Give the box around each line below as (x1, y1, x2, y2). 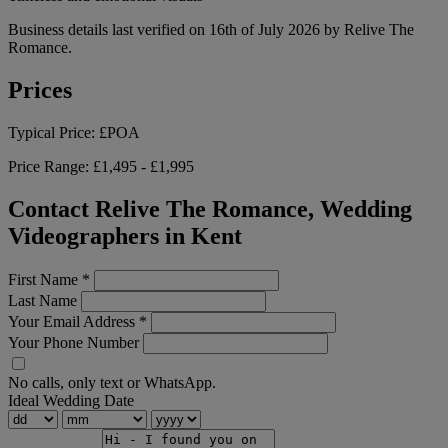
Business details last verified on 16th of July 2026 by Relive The (8, 21, 414, 39)
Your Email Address (8, 312, 139, 330)
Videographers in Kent (8, 222, 242, 249)
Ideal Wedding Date (8, 391, 134, 409)
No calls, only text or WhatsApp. (8, 373, 216, 391)
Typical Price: (8, 124, 99, 142)
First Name (8, 270, 82, 288)
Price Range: (8, 158, 93, 176)
